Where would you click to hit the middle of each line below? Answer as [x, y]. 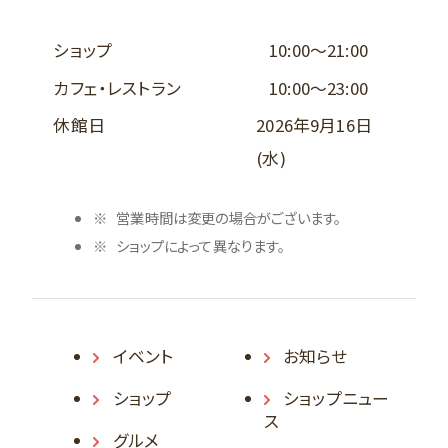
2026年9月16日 [314, 125]
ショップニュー [336, 397]
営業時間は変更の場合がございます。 [229, 218]
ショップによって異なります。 [200, 246]
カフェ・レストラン [117, 87]
